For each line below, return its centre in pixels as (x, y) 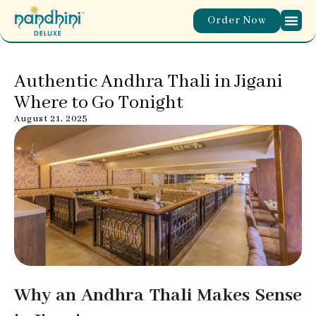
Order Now (237, 20)
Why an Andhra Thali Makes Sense (158, 295)
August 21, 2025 (51, 119)
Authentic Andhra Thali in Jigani (148, 81)
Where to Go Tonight (99, 103)
